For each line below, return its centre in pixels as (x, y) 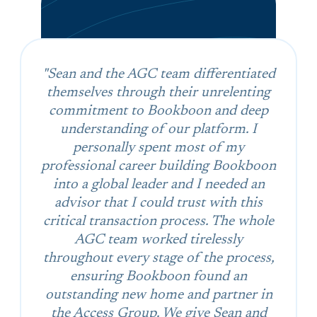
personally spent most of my (158, 148)
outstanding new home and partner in (158, 295)
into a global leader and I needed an (158, 184)
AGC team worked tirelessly (158, 240)
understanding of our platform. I (158, 129)
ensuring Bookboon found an (158, 276)
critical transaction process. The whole (158, 221)
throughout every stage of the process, (158, 258)
